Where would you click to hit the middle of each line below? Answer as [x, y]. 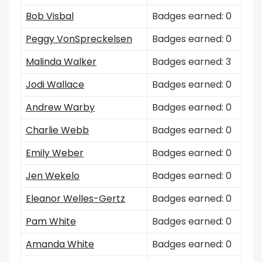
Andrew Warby [60, 107]
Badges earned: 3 [192, 62]
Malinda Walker [61, 62]
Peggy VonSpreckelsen [79, 39]
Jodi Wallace [55, 85]
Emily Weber [55, 153]
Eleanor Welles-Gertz [75, 199]
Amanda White [60, 244]
